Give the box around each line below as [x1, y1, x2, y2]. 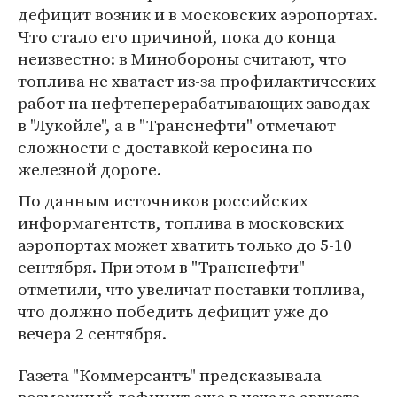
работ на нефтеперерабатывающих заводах [18, 91, 370, 114]
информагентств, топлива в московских [18, 211, 344, 234]
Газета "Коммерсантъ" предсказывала [18, 363, 322, 386]
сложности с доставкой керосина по [18, 136, 313, 159]
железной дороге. [18, 158, 161, 181]
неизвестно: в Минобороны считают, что [18, 47, 346, 70]
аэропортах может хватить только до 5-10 [18, 233, 352, 256]
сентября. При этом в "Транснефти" [18, 255, 305, 278]
